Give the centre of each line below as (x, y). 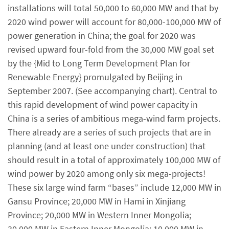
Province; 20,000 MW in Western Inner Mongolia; (99, 215)
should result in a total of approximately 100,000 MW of (114, 160)
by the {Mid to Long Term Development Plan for (99, 63)
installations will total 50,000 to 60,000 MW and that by (113, 8)
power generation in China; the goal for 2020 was (102, 36)
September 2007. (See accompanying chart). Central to (112, 91)
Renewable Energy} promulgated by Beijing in (95, 77)
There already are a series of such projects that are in (109, 132)
